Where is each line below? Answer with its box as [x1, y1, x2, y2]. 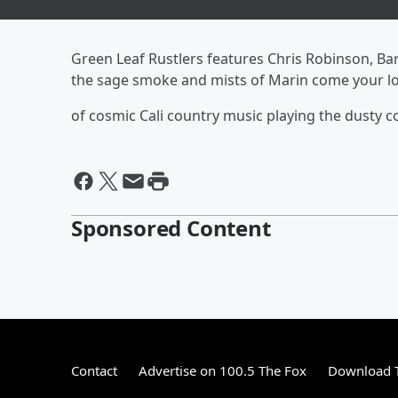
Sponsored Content [71, 213, 271, 243]
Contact [71, 362, 117, 379]
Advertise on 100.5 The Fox [139, 362, 306, 379]
